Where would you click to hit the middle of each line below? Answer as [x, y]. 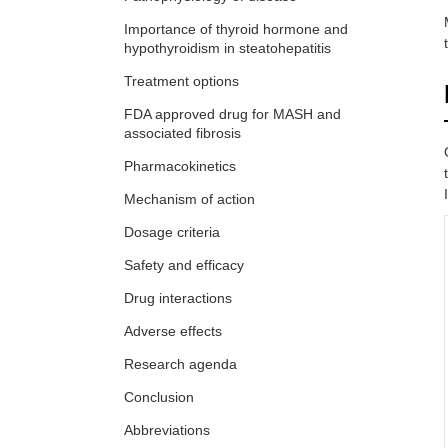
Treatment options [181, 81]
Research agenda [180, 364]
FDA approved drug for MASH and [232, 114]
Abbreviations [167, 430]
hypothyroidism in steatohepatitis [227, 48]
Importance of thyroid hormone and [236, 29]
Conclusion [159, 397]
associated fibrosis [182, 133]
